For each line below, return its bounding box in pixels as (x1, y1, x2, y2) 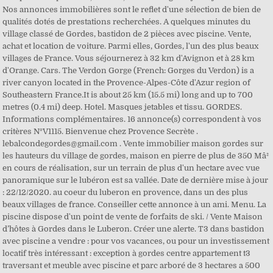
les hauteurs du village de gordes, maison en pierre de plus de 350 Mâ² (2, 151, 269, 160)
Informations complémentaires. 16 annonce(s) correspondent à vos (2, 115, 262, 124)
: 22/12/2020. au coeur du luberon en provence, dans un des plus (2, 188, 249, 197)
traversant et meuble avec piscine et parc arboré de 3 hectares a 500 (2, 261, 261, 270)
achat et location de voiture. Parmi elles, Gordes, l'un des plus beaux (2, 41, 259, 51)
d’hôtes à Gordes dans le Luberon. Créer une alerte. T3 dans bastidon (2, 224, 265, 233)
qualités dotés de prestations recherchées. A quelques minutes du (2, 17, 251, 26)
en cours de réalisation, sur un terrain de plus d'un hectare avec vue (2, 163, 260, 172)
